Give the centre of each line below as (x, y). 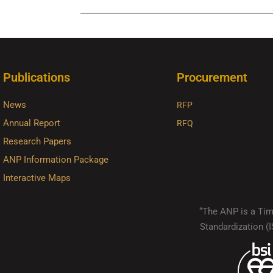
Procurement (212, 77)
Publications (37, 77)
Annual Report (32, 123)
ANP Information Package (56, 159)
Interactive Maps (37, 178)
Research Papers (37, 141)
